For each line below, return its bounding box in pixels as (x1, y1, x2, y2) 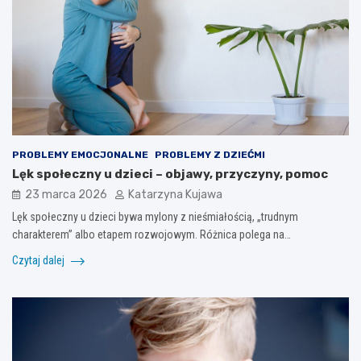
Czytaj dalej (12, 253, 67, 267)
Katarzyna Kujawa (128, 187, 222, 201)
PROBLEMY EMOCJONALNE (12, 148, 148, 160)
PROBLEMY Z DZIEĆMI (155, 148, 265, 160)
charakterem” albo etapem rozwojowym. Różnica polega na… (12, 227, 291, 241)
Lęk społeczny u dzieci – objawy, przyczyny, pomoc (12, 166, 328, 181)
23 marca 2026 (25, 187, 107, 201)
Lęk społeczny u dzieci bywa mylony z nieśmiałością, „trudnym (12, 210, 298, 223)
